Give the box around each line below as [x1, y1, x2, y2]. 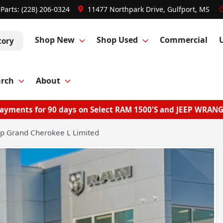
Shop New [34, 34, 75, 46]
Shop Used [96, 34, 138, 46]
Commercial [160, 34, 208, 46]
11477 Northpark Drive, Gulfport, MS [88, 4, 210, 14]
